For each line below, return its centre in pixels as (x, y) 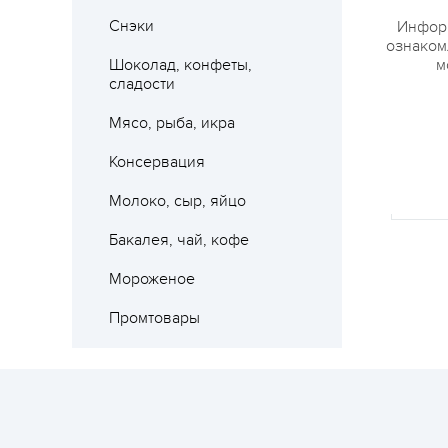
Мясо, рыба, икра (172, 123)
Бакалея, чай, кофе (179, 240)
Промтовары (154, 318)
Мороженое (152, 279)
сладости (142, 84)
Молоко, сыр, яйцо (177, 201)
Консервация (157, 162)
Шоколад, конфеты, (180, 65)
